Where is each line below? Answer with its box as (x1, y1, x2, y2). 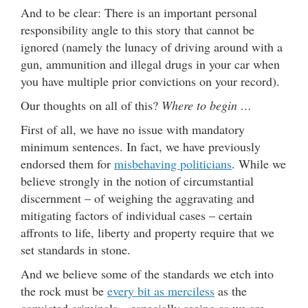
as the (214, 282, 247, 299)
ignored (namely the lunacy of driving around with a (21, 38, 283, 55)
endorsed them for (21, 155, 114, 172)
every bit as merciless (107, 282, 214, 299)
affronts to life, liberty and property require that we (21, 223, 274, 241)
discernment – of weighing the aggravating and (21, 189, 254, 206)
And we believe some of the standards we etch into (21, 265, 274, 282)
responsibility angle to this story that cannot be (21, 21, 254, 38)
